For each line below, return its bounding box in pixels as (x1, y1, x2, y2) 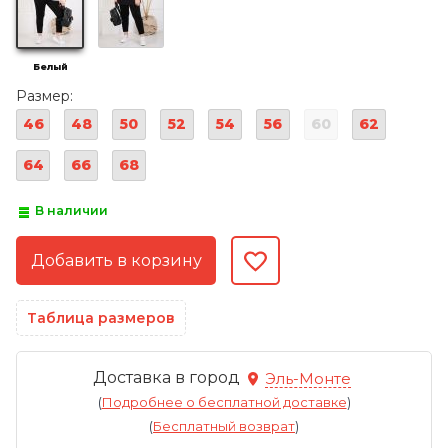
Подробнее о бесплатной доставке (101, 394, 347, 411)
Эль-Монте (265, 368, 351, 388)
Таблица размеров (27, 309, 175, 328)
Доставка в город (93, 368, 244, 388)
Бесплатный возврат (153, 418, 295, 435)
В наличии (35, 203, 109, 219)
